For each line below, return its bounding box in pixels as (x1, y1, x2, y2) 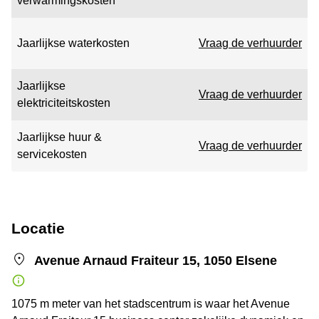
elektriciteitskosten (17, 97, 110, 109)
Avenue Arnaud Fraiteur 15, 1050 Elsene (34, 253, 277, 268)
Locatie (11, 220, 65, 236)
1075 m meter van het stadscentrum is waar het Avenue (11, 298, 290, 310)
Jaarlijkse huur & (17, 131, 102, 143)
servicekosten (17, 148, 87, 160)
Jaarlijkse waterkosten (17, 37, 130, 49)
